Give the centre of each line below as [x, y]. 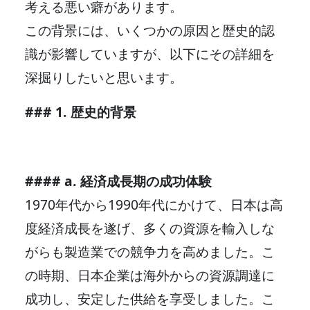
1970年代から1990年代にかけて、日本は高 [154, 204]
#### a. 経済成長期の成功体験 [118, 181]
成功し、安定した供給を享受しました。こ [150, 298]
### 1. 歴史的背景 [81, 111]
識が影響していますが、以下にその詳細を [150, 53]
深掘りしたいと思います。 [104, 77]
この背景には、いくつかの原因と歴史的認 [150, 30]
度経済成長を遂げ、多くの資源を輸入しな [150, 228]
